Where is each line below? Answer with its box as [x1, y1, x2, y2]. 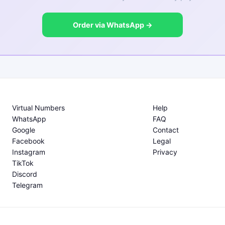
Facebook [12, 137, 45, 145]
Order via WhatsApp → [72, 20, 153, 29]
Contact [153, 126, 179, 134]
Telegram [12, 181, 43, 189]
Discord [12, 170, 37, 178]
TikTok [12, 159, 34, 167]
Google [12, 126, 35, 134]
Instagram [12, 148, 45, 156]
